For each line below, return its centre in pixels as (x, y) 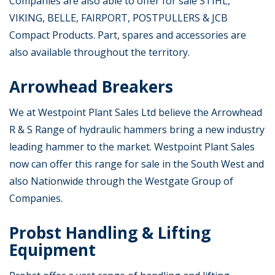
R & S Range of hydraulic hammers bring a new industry (137, 130)
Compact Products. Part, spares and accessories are (128, 35)
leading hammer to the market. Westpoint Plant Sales (132, 147)
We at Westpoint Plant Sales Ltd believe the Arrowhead (136, 113)
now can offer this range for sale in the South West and (137, 164)
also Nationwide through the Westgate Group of (121, 181)
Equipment (52, 250)
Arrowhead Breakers (91, 87)
